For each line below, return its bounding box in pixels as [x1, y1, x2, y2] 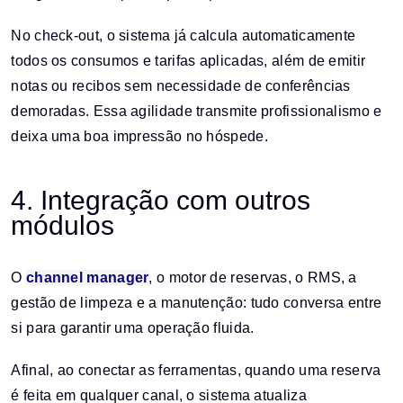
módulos [11, 210, 115, 241]
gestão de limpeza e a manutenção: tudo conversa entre [11, 295, 382, 311]
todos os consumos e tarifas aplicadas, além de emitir [11, 53, 366, 69]
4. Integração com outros [11, 185, 311, 216]
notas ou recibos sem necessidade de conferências [11, 78, 351, 94]
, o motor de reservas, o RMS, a [148, 270, 357, 286]
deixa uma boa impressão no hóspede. [11, 129, 268, 145]
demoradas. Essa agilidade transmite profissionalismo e [11, 103, 382, 120]
